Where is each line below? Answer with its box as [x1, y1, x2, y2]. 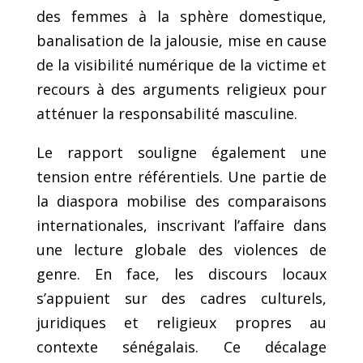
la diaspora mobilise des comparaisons [36, 190, 327, 211]
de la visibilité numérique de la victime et [36, 54, 327, 75]
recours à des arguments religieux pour [36, 79, 327, 99]
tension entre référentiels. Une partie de [36, 166, 327, 186]
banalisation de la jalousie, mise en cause [36, 30, 327, 50]
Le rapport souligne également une [36, 142, 327, 162]
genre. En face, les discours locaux [36, 263, 327, 284]
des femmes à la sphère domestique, [36, 6, 327, 26]
